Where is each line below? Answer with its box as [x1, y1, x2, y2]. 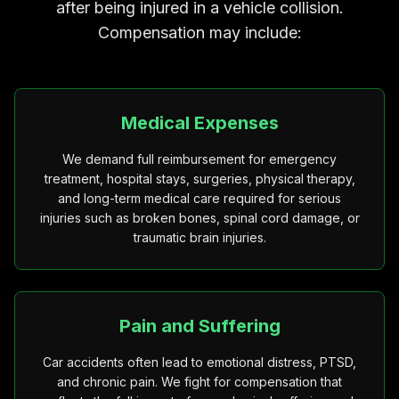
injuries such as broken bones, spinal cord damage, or [39, 210, 360, 225]
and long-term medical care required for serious [58, 191, 341, 206]
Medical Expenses [120, 112, 279, 134]
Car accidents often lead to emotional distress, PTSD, [43, 354, 356, 370]
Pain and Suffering [118, 315, 281, 337]
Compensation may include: [97, 23, 302, 42]
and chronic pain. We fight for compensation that [57, 374, 342, 389]
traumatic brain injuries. [133, 230, 266, 245]
